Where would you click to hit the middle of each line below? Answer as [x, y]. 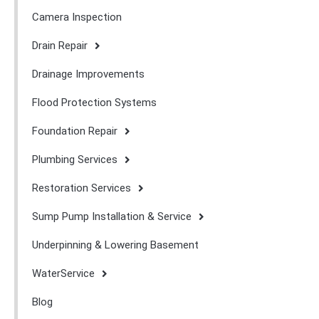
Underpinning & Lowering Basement [115, 245]
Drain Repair [60, 46]
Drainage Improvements [88, 74]
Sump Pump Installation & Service [112, 217]
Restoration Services [82, 188]
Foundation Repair [75, 131]
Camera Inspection [77, 17]
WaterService [63, 274]
